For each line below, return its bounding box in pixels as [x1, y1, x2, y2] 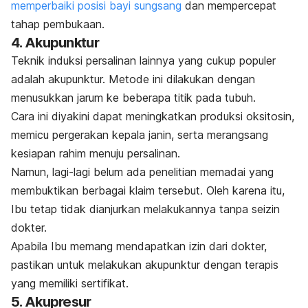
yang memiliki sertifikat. [11, 276, 129, 290]
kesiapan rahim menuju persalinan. [11, 146, 180, 160]
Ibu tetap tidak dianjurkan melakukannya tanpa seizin [11, 201, 280, 216]
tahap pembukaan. [11, 16, 104, 31]
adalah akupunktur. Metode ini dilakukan [11, 71, 217, 86]
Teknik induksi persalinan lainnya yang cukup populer [11, 53, 276, 67]
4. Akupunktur [11, 34, 99, 51]
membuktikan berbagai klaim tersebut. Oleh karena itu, [11, 183, 285, 197]
